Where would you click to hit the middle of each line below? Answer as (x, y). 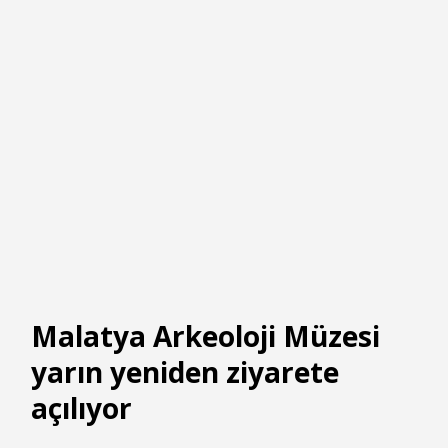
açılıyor (81, 408)
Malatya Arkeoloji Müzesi (205, 336)
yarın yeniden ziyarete (185, 372)
